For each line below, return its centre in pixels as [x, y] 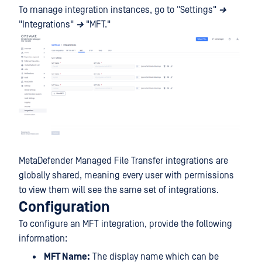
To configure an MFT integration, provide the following [125, 224]
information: [43, 238]
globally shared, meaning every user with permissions [126, 175]
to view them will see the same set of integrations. [119, 190]
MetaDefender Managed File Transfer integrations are [123, 161]
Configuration [64, 207]
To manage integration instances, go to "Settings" [119, 10]
